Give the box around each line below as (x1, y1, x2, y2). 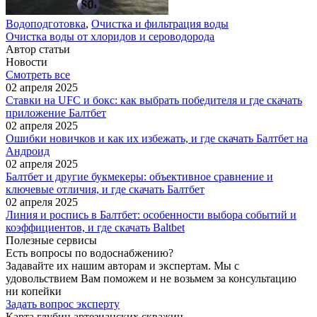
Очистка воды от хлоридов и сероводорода (6, 30, 214, 42)
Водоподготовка (6, 18, 86, 30)
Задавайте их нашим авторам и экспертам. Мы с (6, 260, 239, 272)
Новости (6, 56, 47, 68)
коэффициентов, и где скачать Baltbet (6, 221, 185, 234)
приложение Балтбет (6, 107, 106, 119)
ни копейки (6, 285, 62, 297)
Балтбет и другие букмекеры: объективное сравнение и (6, 171, 273, 183)
